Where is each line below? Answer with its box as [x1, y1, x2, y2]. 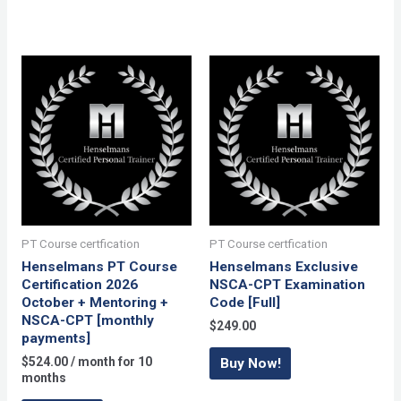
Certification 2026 [21, 276, 138, 293]
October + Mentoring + [21, 294, 168, 311]
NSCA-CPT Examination [209, 276, 365, 293]
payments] [21, 329, 90, 346]
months [21, 371, 66, 386]
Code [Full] [209, 294, 280, 311]
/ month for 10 [70, 354, 152, 370]
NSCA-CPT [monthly [21, 311, 154, 328]
